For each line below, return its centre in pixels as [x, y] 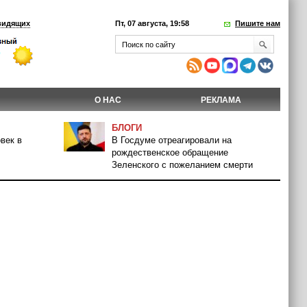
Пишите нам [258, 23]
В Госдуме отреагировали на [172, 140]
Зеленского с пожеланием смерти [182, 165]
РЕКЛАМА [221, 100]
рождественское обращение [170, 152]
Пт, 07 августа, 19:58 [152, 23]
